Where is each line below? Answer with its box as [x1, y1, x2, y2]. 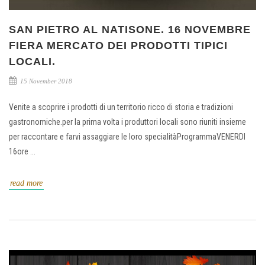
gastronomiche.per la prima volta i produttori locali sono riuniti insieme [9, 117, 246, 127]
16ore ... [9, 146, 35, 156]
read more [10, 178, 43, 188]
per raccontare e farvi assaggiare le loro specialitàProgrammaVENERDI [9, 131, 245, 141]
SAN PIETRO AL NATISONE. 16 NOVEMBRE [9, 23, 251, 35]
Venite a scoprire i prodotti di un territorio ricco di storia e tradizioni [9, 102, 233, 112]
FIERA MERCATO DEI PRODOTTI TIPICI [9, 39, 228, 51]
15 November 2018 [18, 77, 72, 85]
